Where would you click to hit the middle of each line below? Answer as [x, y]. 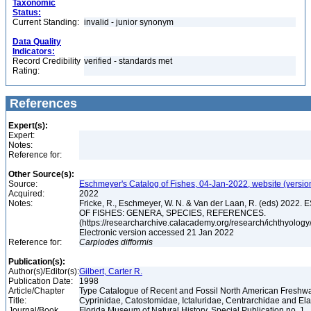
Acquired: [26, 194]
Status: [27, 12]
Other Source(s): [41, 174]
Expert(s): [28, 126]
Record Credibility [47, 61]
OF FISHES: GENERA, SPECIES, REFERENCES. [173, 213]
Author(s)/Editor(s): [44, 271]
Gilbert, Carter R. [111, 271]
